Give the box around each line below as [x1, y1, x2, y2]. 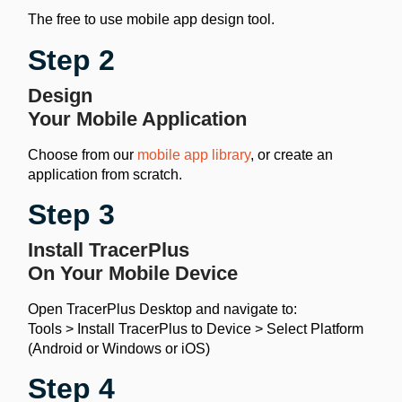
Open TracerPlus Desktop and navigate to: [28, 301, 298, 318]
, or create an [250, 146, 334, 162]
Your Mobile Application [28, 107, 248, 130]
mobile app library [137, 146, 251, 162]
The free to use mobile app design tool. [28, 12, 275, 28]
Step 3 [28, 198, 116, 232]
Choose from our [28, 146, 138, 162]
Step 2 [28, 43, 116, 76]
